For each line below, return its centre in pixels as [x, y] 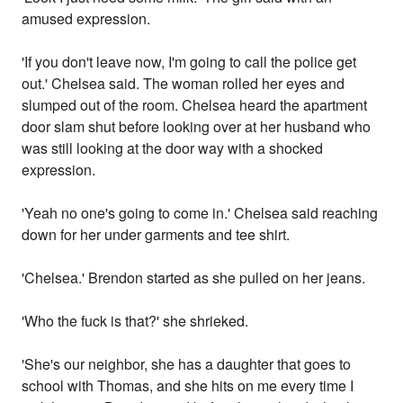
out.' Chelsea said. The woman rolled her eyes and [184, 84]
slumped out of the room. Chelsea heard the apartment [195, 105]
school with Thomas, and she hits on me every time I [188, 386]
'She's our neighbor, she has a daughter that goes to [187, 364]
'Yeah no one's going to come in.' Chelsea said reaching [200, 213]
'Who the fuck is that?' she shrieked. [135, 321]
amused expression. [86, 19]
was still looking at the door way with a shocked [173, 148]
